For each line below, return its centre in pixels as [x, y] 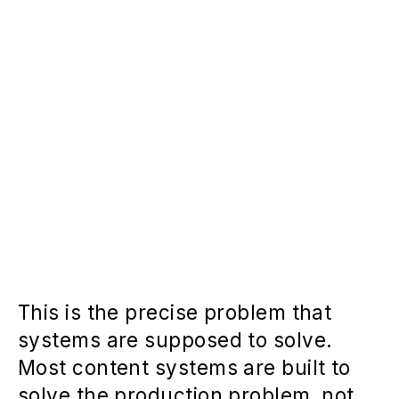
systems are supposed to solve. [175, 339]
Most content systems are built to [184, 367]
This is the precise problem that [175, 312]
